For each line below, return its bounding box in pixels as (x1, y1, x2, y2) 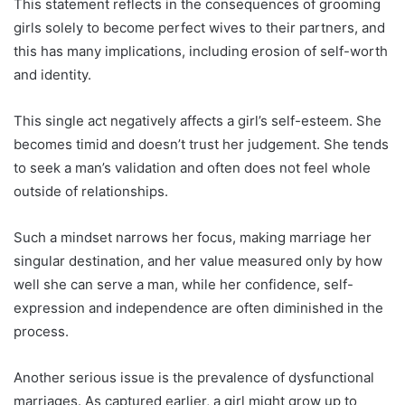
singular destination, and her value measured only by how (14, 252, 382, 270)
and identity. (14, 66, 91, 84)
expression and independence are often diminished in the (14, 299, 383, 317)
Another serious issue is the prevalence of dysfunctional (14, 369, 374, 387)
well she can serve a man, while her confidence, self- (14, 276, 353, 294)
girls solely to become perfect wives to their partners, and (14, 19, 385, 37)
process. (14, 323, 69, 341)
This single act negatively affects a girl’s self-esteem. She (14, 112, 381, 130)
